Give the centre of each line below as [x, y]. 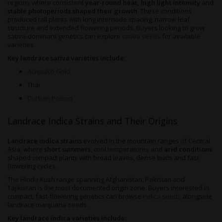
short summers [67, 149]
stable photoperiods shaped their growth [72, 11]
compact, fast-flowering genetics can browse [74, 196]
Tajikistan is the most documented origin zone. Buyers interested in [108, 188]
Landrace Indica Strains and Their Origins [92, 121]
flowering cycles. [32, 166]
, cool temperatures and [127, 149]
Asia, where [26, 149]
